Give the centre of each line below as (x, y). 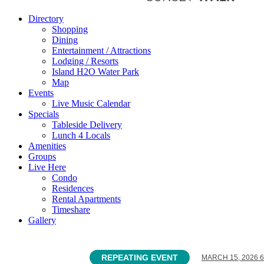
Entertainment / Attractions (101, 50)
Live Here (47, 167)
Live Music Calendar (91, 103)
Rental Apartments (86, 199)
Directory (46, 19)
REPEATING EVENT (140, 257)
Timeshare (71, 209)
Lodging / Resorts (85, 61)
